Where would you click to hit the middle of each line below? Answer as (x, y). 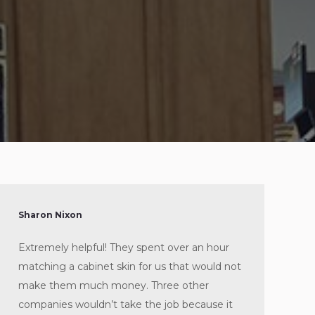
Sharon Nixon (50, 215)
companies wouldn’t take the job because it (126, 304)
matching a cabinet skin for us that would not (130, 266)
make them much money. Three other (114, 285)
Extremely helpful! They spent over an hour (124, 247)
